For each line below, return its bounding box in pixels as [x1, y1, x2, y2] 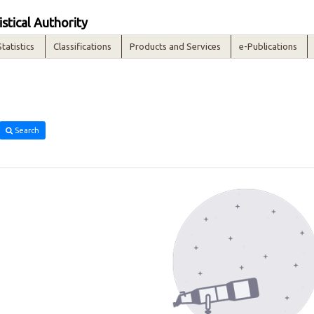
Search [14, 125, 39, 135]
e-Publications [239, 41, 298, 51]
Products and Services [130, 41, 221, 51]
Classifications [53, 41, 112, 51]
